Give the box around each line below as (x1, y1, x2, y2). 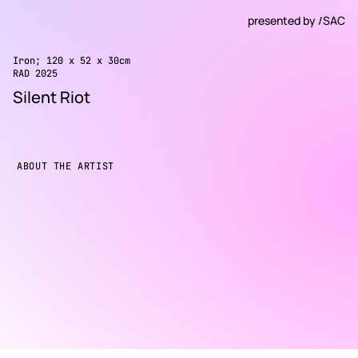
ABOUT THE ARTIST (17, 159, 114, 173)
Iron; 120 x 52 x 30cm (13, 54, 130, 67)
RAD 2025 (13, 66, 58, 80)
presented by (248, 12, 318, 28)
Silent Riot (13, 86, 90, 108)
